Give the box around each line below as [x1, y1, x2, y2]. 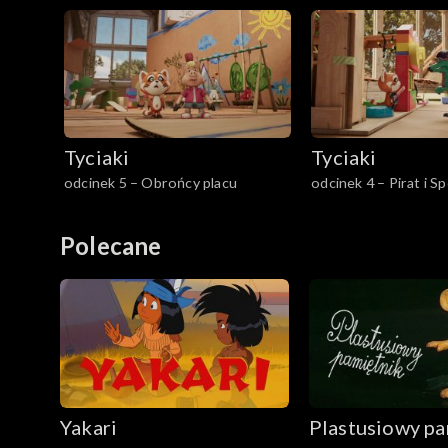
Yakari [60, 414, 118, 439]
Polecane [60, 231, 162, 261]
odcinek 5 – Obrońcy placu [64, 174, 237, 192]
